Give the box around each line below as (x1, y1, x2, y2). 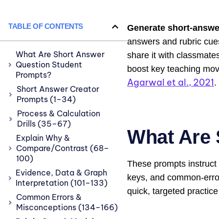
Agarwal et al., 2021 (127, 77, 214, 88)
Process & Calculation (17, 109, 100, 118)
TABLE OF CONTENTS (8, 22, 83, 30)
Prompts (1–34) (17, 94, 76, 104)
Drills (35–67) (17, 119, 71, 129)
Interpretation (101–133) (16, 178, 108, 188)
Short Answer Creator (17, 84, 100, 94)
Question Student (15, 60, 82, 69)
